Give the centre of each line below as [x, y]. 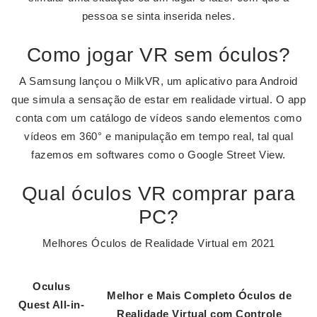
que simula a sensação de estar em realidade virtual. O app [158, 99]
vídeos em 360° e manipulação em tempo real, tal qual [158, 136]
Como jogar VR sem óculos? [158, 55]
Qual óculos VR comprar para [158, 194]
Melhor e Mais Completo [173, 295]
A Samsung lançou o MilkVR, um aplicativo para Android [158, 81]
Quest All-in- [51, 305]
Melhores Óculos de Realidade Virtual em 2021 [158, 243]
